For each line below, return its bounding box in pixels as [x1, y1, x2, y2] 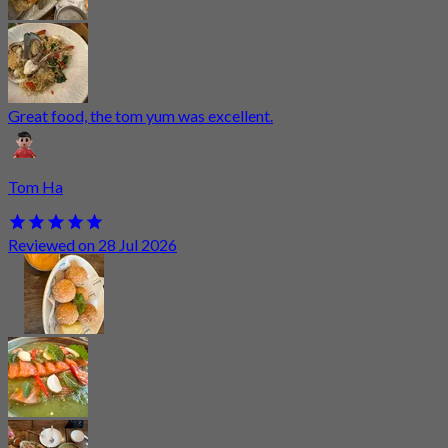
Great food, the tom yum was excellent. [8, 106, 273, 126]
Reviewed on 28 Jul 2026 [8, 234, 177, 254]
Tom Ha [8, 177, 63, 197]
